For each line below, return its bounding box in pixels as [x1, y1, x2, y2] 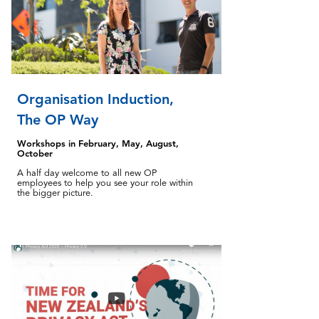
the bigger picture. [17, 187, 93, 199]
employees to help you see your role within [17, 177, 193, 189]
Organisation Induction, [17, 90, 174, 108]
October [17, 148, 53, 160]
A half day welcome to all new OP [17, 167, 157, 179]
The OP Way [17, 110, 98, 129]
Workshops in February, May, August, [17, 138, 179, 150]
